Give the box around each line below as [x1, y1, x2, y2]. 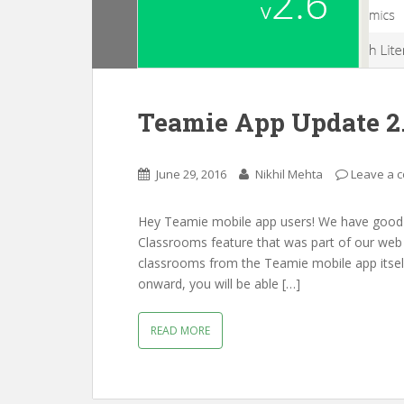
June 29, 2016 [156, 166, 226, 182]
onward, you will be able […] [138, 275, 300, 292]
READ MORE [151, 323, 210, 338]
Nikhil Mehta [255, 166, 323, 182]
